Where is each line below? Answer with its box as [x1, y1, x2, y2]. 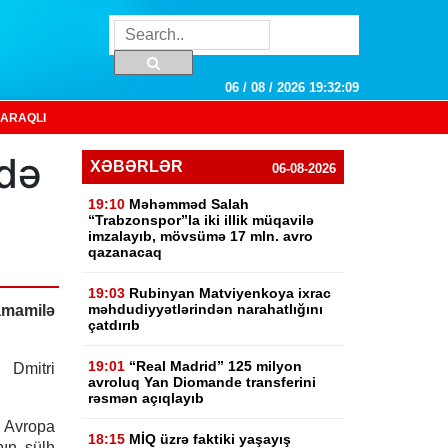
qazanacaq [88, 244, 163, 260]
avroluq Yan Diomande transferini [88, 374, 317, 390]
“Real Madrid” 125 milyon [129, 358, 303, 374]
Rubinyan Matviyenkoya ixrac [129, 285, 332, 301]
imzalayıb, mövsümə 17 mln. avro [88, 228, 314, 244]
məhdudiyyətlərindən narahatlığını [88, 301, 324, 317]
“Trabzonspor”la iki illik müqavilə [88, 212, 315, 228]
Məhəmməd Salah [129, 196, 250, 212]
